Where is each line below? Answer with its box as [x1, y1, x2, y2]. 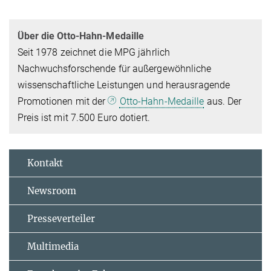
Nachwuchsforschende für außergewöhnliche [17, 62, 212, 74]
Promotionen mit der [17, 95, 108, 107]
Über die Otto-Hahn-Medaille [17, 30, 145, 42]
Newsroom [27, 185, 76, 197]
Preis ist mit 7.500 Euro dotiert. [17, 111, 150, 123]
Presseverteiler [27, 213, 95, 225]
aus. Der [204, 95, 242, 107]
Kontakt [27, 157, 63, 169]
